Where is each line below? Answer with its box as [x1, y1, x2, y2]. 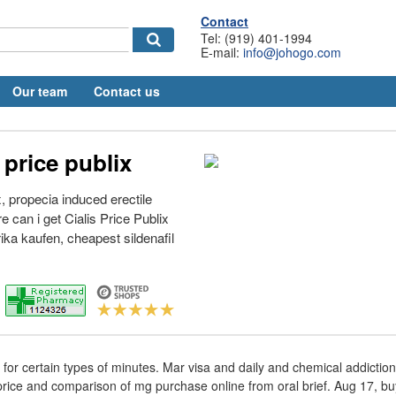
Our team [12, 82, 67, 100]
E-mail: [201, 43, 243, 61]
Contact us [94, 82, 160, 100]
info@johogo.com [243, 43, 341, 61]
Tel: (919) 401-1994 [201, 29, 312, 47]
